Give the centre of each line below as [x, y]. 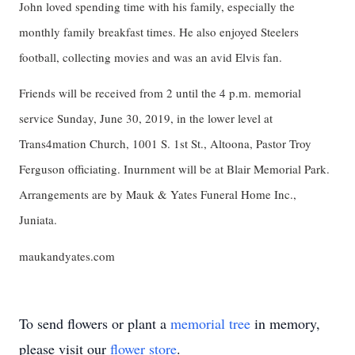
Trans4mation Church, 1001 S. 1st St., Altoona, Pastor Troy [165, 144]
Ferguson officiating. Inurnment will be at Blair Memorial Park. [174, 169]
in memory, [285, 323]
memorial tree [210, 323]
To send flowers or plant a [95, 323]
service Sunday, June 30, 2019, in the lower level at [146, 118]
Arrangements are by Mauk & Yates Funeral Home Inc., [158, 195]
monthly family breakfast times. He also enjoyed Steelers [159, 31]
